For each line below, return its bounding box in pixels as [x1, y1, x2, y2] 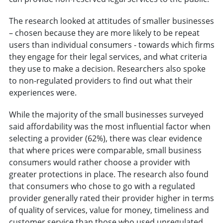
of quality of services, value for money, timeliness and [8, 205, 209, 216]
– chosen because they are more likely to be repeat [8, 27, 200, 39]
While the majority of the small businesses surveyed [8, 109, 204, 120]
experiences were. [8, 87, 77, 99]
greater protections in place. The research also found [8, 169, 209, 180]
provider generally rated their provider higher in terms [8, 193, 214, 204]
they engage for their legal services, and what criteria [8, 51, 207, 63]
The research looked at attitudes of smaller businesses [8, 15, 214, 27]
